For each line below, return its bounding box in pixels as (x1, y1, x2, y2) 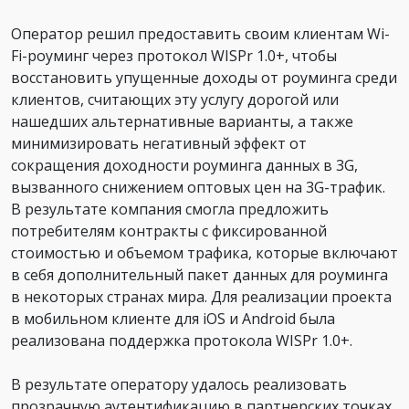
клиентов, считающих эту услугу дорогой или (11, 89, 339, 110)
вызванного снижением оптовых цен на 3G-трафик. (11, 176, 385, 197)
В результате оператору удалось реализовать (11, 373, 347, 394)
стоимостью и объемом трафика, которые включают (11, 242, 398, 263)
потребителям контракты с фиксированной (11, 220, 327, 241)
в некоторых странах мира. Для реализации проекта (11, 286, 392, 307)
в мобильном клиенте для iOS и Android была (11, 308, 335, 329)
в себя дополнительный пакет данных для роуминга (11, 264, 388, 285)
